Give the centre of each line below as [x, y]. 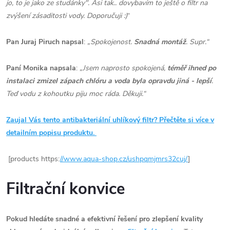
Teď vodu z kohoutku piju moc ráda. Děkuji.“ [76, 94]
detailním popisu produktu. [51, 133]
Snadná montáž [160, 42]
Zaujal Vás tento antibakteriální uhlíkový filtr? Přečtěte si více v [110, 120]
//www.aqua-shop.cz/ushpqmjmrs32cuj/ [124, 159]
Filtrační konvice [68, 189]
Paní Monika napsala [41, 68]
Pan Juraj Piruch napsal [45, 42]
